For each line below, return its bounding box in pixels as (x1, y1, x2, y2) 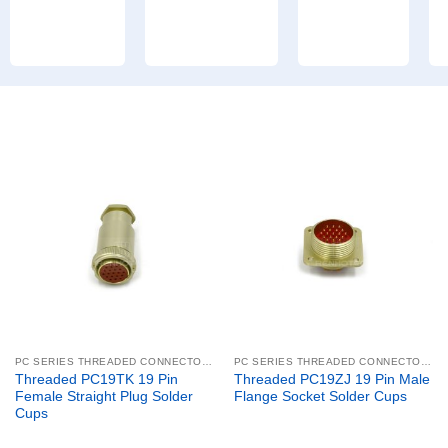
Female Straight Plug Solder (14, 388, 193, 404)
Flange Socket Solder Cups (233, 388, 407, 404)
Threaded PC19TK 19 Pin (14, 371, 178, 387)
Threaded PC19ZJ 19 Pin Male (233, 371, 430, 387)
